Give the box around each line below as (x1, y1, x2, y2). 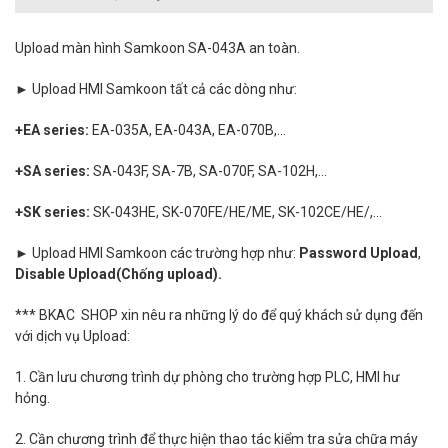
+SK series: (15, 203, 93, 220)
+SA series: (15, 162, 93, 179)
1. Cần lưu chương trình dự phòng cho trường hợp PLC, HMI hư (15, 368, 400, 385)
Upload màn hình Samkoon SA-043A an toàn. (15, 39, 300, 56)
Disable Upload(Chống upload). (15, 265, 222, 282)
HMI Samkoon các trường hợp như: (76, 244, 296, 261)
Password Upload (296, 244, 418, 261)
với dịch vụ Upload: (15, 327, 130, 344)
